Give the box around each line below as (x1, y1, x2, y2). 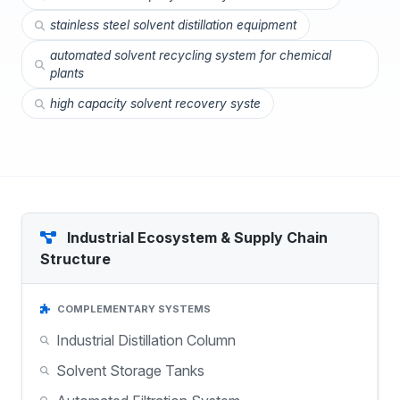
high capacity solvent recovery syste (50, 96, 261, 111)
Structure (40, 250, 111, 268)
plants (50, 66, 84, 80)
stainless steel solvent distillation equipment (50, 18, 296, 32)
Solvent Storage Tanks (56, 362, 204, 379)
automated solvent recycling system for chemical (50, 48, 331, 62)
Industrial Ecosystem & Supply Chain (63, 229, 328, 246)
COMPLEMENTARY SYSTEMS (54, 303, 211, 315)
